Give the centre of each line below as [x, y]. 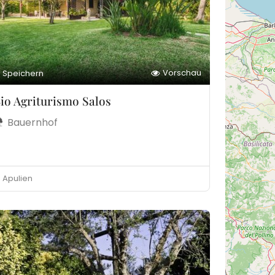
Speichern [23, 73]
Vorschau [182, 73]
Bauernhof [32, 122]
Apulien [17, 178]
